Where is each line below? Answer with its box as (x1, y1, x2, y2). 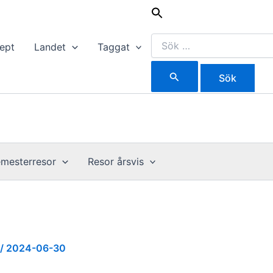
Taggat (97, 40, 130, 53)
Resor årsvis (87, 155, 144, 168)
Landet (34, 40, 66, 53)
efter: (151, 12, 172, 23)
